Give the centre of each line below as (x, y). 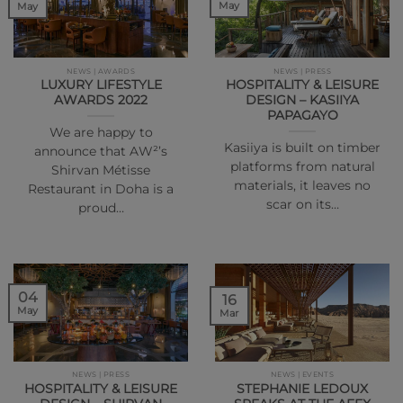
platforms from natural (302, 167)
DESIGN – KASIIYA (302, 100)
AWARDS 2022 (101, 100)
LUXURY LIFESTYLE (101, 85)
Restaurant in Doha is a (101, 189)
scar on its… (302, 205)
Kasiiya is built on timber (302, 148)
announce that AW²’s (101, 152)
